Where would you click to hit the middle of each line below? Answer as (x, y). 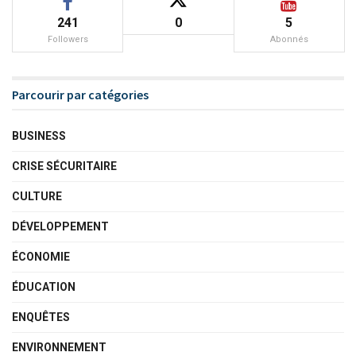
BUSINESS (39, 135)
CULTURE (37, 196)
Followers (68, 39)
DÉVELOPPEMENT (60, 226)
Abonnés (289, 39)
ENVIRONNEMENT (59, 347)
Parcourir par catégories (80, 94)
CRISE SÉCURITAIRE (64, 166)
